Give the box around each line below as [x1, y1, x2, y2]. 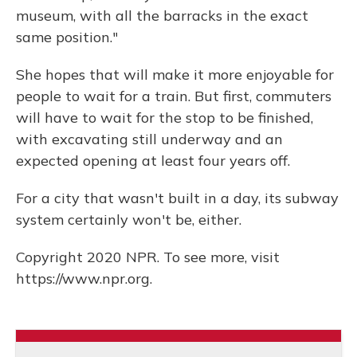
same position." [16, 28, 118, 46]
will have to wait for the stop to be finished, [16, 108, 313, 127]
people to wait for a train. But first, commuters [16, 87, 331, 105]
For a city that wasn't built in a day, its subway [16, 189, 339, 207]
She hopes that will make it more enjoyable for [16, 65, 334, 84]
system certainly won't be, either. [16, 210, 241, 229]
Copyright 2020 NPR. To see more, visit [16, 248, 280, 266]
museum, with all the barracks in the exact [16, 6, 308, 25]
